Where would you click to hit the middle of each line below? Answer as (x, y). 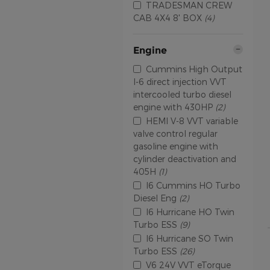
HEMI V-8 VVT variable (192, 121)
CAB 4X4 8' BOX (169, 17)
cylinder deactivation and (185, 159)
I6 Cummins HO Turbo (193, 185)
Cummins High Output (194, 69)
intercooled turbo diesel (182, 94)
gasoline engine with (176, 146)
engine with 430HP (174, 107)
